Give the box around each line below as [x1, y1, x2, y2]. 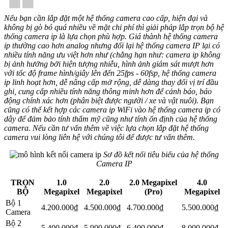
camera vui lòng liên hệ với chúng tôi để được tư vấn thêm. [4, 133, 197, 142]
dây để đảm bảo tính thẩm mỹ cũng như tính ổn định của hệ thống [4, 115, 217, 124]
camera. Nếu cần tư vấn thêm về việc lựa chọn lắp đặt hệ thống [4, 124, 209, 133]
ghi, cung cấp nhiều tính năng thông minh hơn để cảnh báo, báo [4, 87, 212, 96]
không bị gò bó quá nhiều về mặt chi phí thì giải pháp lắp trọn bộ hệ [4, 23, 224, 32]
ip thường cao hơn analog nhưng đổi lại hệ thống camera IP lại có [4, 41, 220, 50]
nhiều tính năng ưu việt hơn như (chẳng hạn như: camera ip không [4, 50, 220, 60]
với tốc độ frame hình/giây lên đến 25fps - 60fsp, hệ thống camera [4, 69, 216, 78]
